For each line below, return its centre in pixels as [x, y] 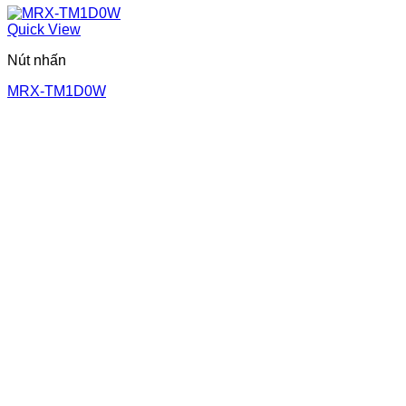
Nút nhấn [37, 60]
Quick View [44, 29]
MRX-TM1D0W [57, 91]
